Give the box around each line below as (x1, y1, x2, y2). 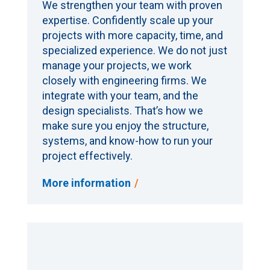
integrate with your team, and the (42, 89, 198, 102)
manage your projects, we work (42, 59, 192, 72)
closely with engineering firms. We (42, 74, 207, 87)
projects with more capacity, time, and (42, 29, 223, 42)
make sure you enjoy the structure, (42, 119, 209, 132)
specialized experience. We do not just (42, 44, 227, 57)
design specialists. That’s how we (42, 104, 203, 117)
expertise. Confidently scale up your (42, 14, 213, 27)
